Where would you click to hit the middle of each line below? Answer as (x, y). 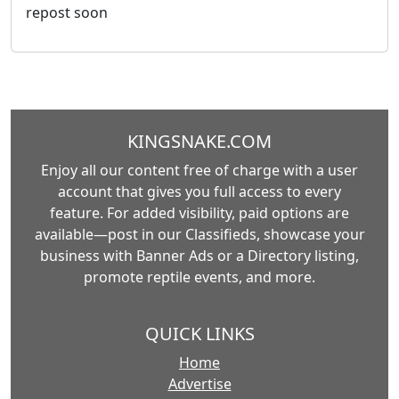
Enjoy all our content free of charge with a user (199, 171)
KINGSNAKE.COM (199, 142)
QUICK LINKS (199, 334)
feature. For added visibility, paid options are (199, 213)
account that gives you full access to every (199, 192)
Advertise (199, 384)
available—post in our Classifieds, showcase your (199, 235)
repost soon (67, 13)
